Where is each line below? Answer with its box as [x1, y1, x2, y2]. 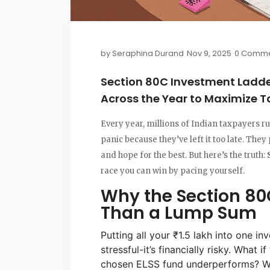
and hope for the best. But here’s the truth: [101, 149, 267, 160]
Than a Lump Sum [101, 201, 257, 225]
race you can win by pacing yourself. [101, 165, 245, 176]
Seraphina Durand [112, 47, 184, 59]
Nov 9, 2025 [187, 47, 231, 59]
